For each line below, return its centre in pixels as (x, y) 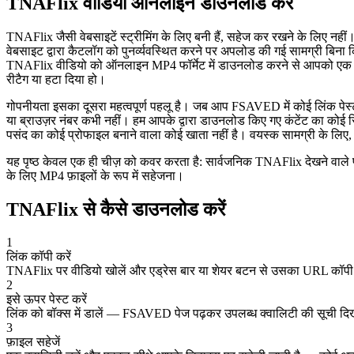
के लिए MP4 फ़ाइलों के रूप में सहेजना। (95, 175)
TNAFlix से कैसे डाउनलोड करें (116, 209)
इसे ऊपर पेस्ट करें (47, 299)
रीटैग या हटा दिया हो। (56, 79)
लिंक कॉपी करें (39, 257)
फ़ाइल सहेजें (33, 342)
